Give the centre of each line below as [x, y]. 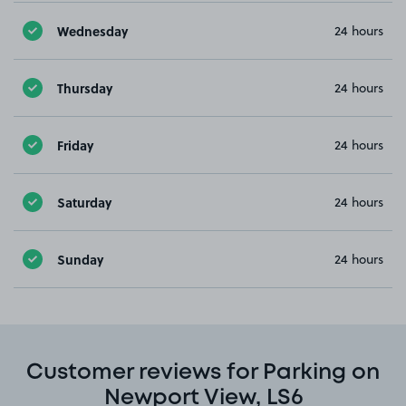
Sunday [80, 259]
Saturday [84, 202]
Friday [75, 145]
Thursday [85, 87]
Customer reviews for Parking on [203, 373]
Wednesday [92, 30]
